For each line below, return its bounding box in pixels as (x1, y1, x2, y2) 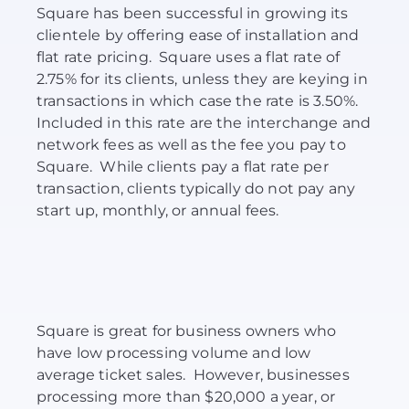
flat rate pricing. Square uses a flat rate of (37, 48, 341, 67)
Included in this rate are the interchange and (37, 114, 372, 132)
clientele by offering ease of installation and (37, 26, 360, 45)
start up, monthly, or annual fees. (37, 202, 279, 220)
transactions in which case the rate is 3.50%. (37, 92, 362, 110)
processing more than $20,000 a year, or (37, 388, 336, 406)
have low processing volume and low (37, 344, 311, 362)
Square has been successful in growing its (37, 5, 349, 23)
